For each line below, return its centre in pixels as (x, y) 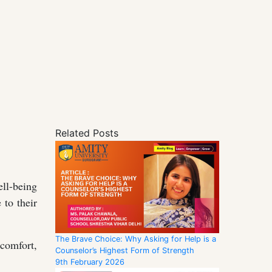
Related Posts (87, 133)
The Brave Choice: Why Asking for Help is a (136, 239)
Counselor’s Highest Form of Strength (125, 251)
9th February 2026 (90, 262)
